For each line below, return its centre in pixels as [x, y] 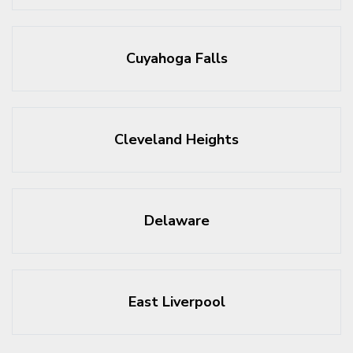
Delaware [176, 221]
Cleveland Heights [176, 139]
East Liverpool [176, 302]
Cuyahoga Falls [176, 58]
